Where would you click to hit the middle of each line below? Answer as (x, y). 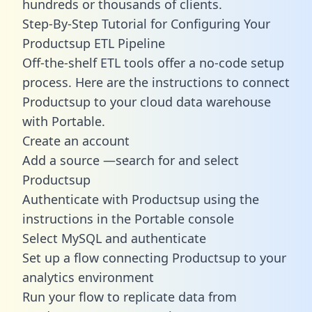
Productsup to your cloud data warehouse (147, 101)
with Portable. (64, 121)
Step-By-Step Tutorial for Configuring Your (146, 23)
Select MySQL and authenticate (114, 238)
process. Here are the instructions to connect (156, 82)
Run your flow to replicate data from (130, 296)
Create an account (76, 140)
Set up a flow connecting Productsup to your (154, 257)
